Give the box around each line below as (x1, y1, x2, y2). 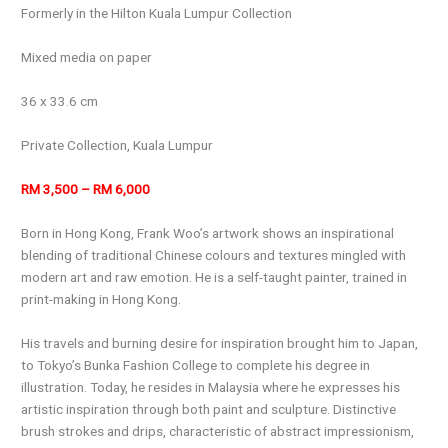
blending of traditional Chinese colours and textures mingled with (21, 246, 407, 263)
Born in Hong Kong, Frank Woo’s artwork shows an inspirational (21, 224, 395, 241)
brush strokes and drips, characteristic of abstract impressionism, (21, 422, 415, 439)
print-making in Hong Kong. (21, 290, 182, 307)
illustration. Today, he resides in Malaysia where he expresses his (21, 378, 401, 395)
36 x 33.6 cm (21, 93, 99, 109)
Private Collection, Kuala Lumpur (21, 136, 214, 153)
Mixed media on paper (21, 49, 153, 66)
